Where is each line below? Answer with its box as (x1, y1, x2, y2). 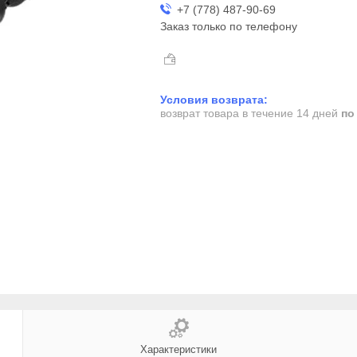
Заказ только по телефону (159, 20, 297, 33)
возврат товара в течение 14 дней (159, 107, 341, 120)
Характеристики (140, 343, 217, 355)
